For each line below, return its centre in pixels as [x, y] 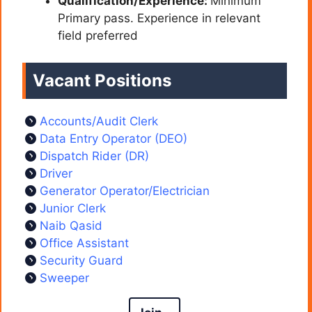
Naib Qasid [71, 225]
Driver [56, 173]
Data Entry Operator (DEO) [114, 138]
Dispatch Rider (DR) [94, 156]
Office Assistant [84, 243]
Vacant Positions [102, 80]
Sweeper [64, 278]
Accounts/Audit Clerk [99, 121]
